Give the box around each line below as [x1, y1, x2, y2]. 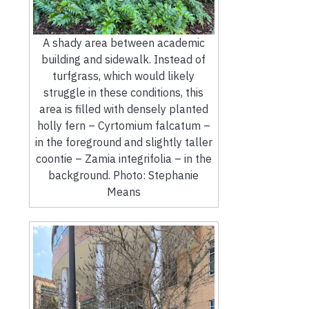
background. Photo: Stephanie [48, 168, 199, 182]
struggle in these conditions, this [43, 85, 204, 99]
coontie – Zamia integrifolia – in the [35, 151, 212, 166]
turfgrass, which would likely [52, 68, 195, 83]
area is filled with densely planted [39, 101, 208, 116]
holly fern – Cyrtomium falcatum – [37, 118, 210, 132]
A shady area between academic [42, 35, 205, 50]
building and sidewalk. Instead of [41, 52, 206, 66]
